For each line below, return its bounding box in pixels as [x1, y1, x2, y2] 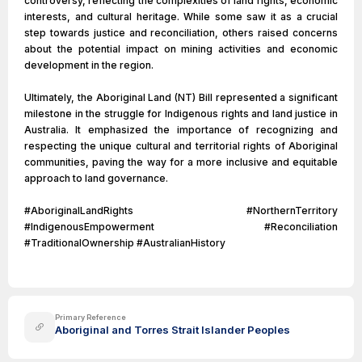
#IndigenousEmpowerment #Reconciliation [24, 221, 338, 233]
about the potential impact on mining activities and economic [24, 43, 338, 55]
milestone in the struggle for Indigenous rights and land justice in [24, 107, 338, 120]
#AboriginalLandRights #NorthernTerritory [24, 204, 338, 217]
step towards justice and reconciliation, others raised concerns [24, 27, 338, 39]
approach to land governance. [24, 172, 168, 184]
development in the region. [24, 59, 154, 71]
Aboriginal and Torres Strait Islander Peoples [55, 323, 290, 336]
